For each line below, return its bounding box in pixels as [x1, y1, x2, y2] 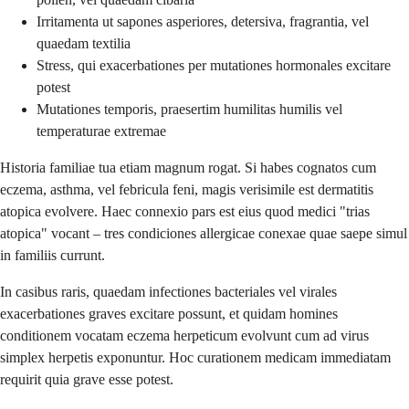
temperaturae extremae [37, 122, 166, 139]
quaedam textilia [37, 35, 131, 51]
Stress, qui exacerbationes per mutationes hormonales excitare [37, 57, 391, 73]
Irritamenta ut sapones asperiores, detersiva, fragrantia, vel [37, 13, 369, 29]
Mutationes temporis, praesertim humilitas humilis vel [37, 100, 342, 117]
